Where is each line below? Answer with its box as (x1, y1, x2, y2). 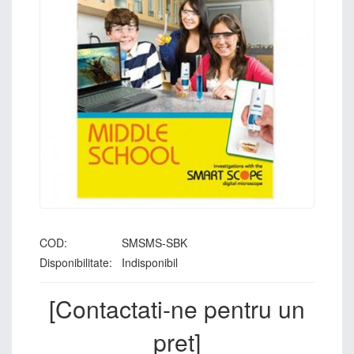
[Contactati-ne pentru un (49, 292, 305, 326)
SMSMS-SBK (122, 235, 187, 250)
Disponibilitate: (40, 254, 112, 270)
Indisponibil (119, 254, 178, 270)
